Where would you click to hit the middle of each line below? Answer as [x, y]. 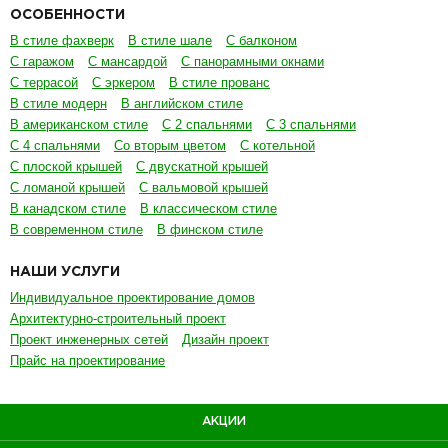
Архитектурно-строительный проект [118, 318]
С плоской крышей [66, 166]
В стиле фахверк [62, 40]
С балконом [261, 40]
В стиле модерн [58, 103]
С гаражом [42, 61]
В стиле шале [170, 40]
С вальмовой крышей [203, 187]
